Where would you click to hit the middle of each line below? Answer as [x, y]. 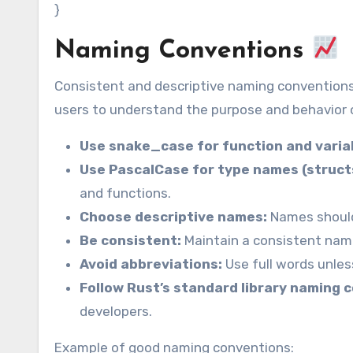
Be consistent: [130, 241]
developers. [116, 312]
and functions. [125, 193]
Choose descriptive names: [173, 217]
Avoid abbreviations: [151, 264]
